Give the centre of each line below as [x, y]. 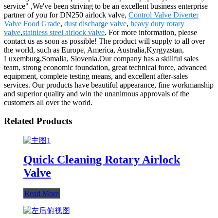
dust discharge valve [95, 23]
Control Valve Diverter [163, 15]
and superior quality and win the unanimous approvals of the [97, 93]
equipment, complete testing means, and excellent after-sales [96, 76]
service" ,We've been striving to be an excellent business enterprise [106, 6]
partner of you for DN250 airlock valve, [66, 15]
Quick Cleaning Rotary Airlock [102, 159]
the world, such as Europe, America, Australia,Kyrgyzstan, [94, 50]
